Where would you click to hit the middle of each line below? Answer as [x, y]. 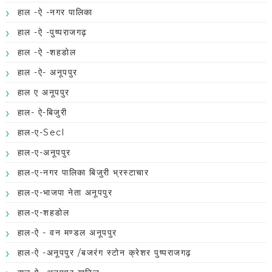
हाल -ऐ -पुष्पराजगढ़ [52, 32]
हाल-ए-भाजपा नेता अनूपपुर [65, 193]
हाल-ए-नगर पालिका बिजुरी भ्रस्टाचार [83, 173]
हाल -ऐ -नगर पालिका [55, 12]
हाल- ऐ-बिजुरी [42, 113]
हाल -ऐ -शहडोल [47, 53]
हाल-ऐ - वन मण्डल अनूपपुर [67, 233]
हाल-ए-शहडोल [43, 213]
